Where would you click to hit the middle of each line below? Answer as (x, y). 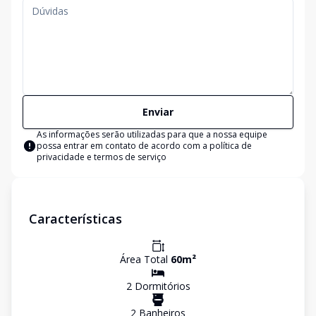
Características (75, 219)
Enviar (158, 112)
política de (231, 146)
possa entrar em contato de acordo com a (123, 146)
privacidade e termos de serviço (102, 157)
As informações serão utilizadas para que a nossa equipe (152, 134)
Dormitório (158, 286)
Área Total (145, 259)
